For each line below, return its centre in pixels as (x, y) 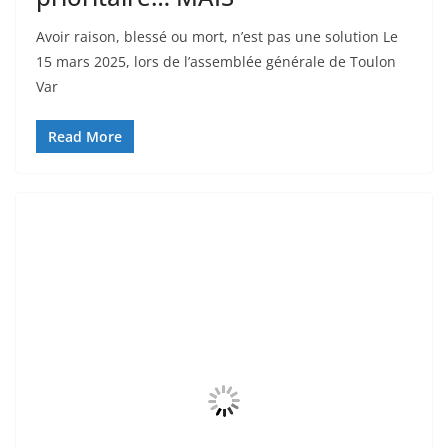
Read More (85, 136)
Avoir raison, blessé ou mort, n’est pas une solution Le (217, 36)
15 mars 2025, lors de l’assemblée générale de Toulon (216, 61)
